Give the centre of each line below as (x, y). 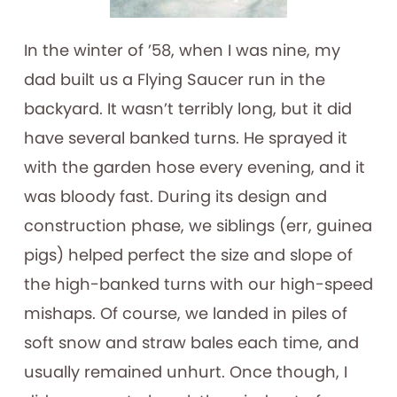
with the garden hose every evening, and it (194, 167)
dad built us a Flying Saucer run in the (174, 79)
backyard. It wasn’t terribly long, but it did (187, 108)
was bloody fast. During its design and (175, 196)
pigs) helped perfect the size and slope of (188, 254)
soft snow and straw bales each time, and (191, 342)
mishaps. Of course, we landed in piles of (185, 313)
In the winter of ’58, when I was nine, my (182, 50)
